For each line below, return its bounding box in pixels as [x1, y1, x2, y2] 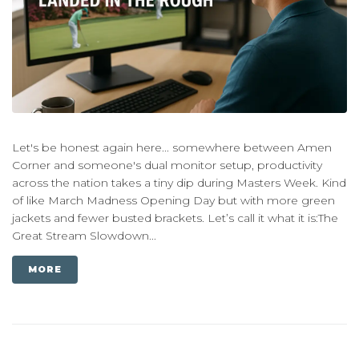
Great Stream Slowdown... [12, 228, 156, 244]
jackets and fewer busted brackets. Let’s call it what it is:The [12, 211, 338, 226]
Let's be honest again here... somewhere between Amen [12, 140, 332, 155]
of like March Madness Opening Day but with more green [12, 193, 335, 208]
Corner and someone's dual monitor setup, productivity [12, 158, 322, 173]
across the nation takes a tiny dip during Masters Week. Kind [12, 175, 346, 191]
